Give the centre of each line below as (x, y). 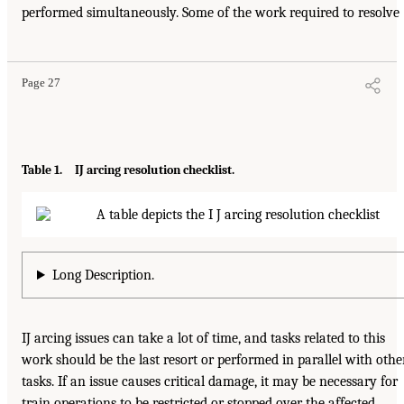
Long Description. (103, 275)
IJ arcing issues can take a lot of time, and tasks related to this (203, 339)
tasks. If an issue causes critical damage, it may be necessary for (210, 382)
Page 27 (41, 83)
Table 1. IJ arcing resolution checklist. (128, 170)
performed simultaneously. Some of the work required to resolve (211, 13)
